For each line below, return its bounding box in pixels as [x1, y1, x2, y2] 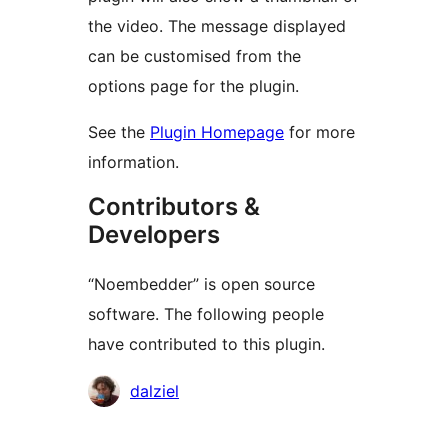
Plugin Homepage [150, 122, 284, 143]
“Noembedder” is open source [88, 274, 315, 295]
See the [88, 122, 150, 143]
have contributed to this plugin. [88, 334, 325, 355]
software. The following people [88, 304, 324, 325]
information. [88, 152, 179, 173]
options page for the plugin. [88, 76, 299, 97]
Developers [88, 220, 220, 250]
